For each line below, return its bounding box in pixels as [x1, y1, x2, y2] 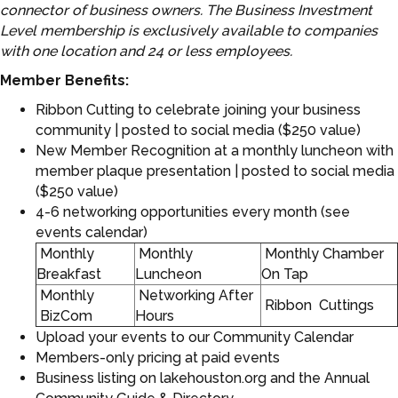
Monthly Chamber [261, 245, 384, 263]
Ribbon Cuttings [261, 297, 374, 314]
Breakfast [36, 266, 101, 283]
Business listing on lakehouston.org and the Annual [36, 370, 370, 387]
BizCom [36, 307, 92, 325]
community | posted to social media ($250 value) [36, 122, 361, 139]
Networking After [135, 287, 253, 305]
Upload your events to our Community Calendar [36, 329, 354, 346]
